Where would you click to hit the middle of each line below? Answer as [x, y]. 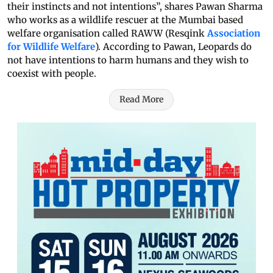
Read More [141, 100]
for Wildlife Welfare [51, 47]
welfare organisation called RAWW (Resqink [107, 34]
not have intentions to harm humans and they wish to [128, 60]
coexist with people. [52, 74]
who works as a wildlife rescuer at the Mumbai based [125, 20]
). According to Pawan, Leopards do [173, 47]
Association [234, 34]
